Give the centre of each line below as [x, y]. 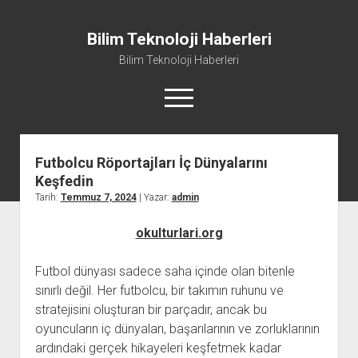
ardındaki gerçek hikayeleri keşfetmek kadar [158, 348]
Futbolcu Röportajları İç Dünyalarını [151, 163]
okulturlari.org [179, 233]
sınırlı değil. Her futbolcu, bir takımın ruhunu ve [159, 290]
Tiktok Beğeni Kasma [179, 214]
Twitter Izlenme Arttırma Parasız [179, 240]
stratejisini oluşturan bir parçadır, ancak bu [151, 310]
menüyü [187, 95]
